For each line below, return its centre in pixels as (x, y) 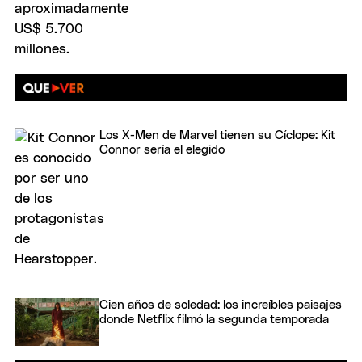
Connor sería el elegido (162, 150)
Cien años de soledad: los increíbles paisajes (221, 305)
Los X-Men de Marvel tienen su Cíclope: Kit (217, 136)
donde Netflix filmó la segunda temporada (214, 320)
